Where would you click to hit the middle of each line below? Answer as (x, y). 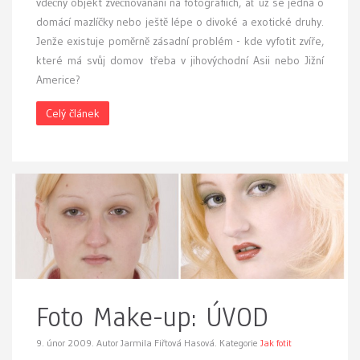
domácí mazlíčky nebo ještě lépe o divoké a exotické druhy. (180, 21)
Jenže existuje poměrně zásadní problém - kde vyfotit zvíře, (180, 41)
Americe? (58, 79)
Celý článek (73, 113)
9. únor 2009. (66, 343)
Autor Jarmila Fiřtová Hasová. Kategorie (178, 343)
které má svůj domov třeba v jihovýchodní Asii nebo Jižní (180, 60)
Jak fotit (276, 343)
